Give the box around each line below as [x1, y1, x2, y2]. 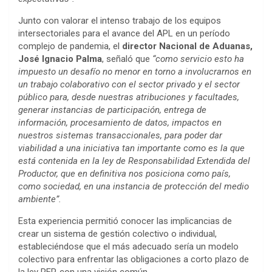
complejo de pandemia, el [18, 41, 122, 52]
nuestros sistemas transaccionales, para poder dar [18, 130, 222, 141]
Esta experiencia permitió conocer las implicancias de [18, 216, 232, 227]
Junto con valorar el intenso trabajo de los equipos [18, 15, 221, 27]
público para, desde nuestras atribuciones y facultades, [18, 92, 239, 103]
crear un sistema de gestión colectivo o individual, [18, 228, 217, 240]
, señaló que [102, 53, 152, 65]
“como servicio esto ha [152, 53, 244, 65]
